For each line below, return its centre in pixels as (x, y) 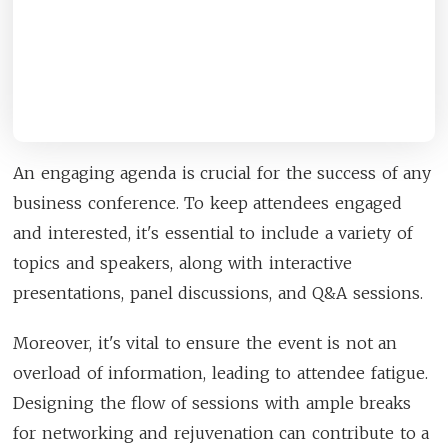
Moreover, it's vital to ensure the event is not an (205, 342)
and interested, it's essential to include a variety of (213, 232)
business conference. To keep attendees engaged (208, 202)
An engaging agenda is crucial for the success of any (222, 172)
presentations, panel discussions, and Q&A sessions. (218, 292)
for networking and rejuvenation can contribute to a (221, 432)
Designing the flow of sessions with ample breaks (212, 402)
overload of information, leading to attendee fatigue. (220, 372)
